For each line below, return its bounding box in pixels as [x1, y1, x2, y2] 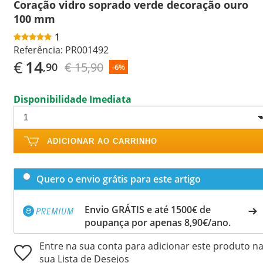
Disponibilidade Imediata [14, 92, 131, 106]
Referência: [14, 43, 63, 56]
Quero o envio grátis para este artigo [36, 172, 201, 186]
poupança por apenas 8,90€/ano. [85, 215, 231, 229]
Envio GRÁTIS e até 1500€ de [85, 203, 211, 216]
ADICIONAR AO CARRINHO [47, 136, 157, 146]
